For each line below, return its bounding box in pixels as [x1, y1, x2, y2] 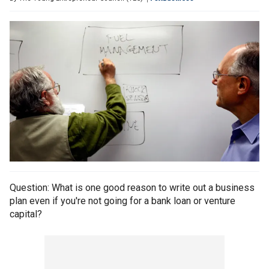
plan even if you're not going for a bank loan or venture [10, 195, 235, 207]
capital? [10, 208, 42, 220]
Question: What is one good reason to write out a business [10, 182, 255, 194]
